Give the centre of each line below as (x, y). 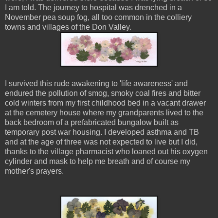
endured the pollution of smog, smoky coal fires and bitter (103, 93)
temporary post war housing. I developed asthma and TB (102, 132)
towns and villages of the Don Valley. (70, 27)
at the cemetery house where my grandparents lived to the (104, 112)
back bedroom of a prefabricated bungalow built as (92, 122)
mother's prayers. (34, 171)
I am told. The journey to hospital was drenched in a (93, 7)
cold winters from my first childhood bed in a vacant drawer (105, 103)
